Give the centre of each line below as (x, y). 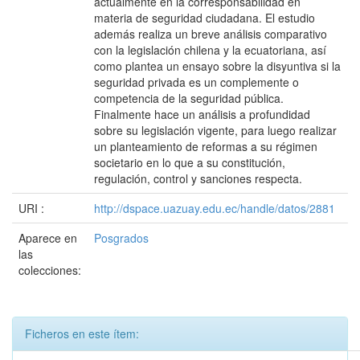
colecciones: (50, 270)
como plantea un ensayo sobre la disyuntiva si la (217, 66)
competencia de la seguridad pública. (189, 98)
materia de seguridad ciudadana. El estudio (205, 18)
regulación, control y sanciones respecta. (198, 178)
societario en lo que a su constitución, (190, 162)
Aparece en (48, 238)
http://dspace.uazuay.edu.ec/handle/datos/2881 (215, 208)
